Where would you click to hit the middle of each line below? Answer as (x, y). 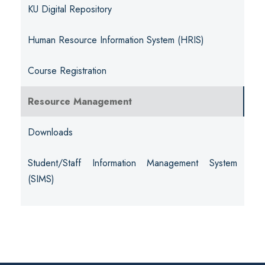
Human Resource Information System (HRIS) (116, 40)
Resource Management (80, 101)
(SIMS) (41, 179)
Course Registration (67, 71)
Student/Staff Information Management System (132, 163)
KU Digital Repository (70, 9)
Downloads (50, 132)
